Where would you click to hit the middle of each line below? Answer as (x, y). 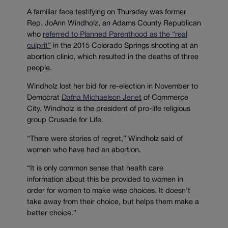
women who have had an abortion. (84, 150)
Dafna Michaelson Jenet (102, 98)
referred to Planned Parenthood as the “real (115, 35)
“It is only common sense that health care (95, 169)
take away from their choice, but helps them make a (113, 203)
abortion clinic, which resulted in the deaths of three (113, 57)
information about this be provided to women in (105, 180)
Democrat (44, 98)
